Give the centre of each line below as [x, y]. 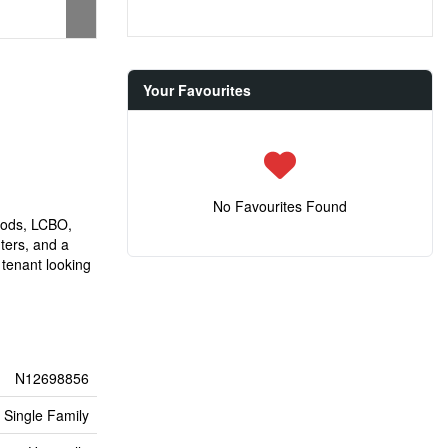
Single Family [46, 415]
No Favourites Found [280, 206]
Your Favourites [197, 90]
